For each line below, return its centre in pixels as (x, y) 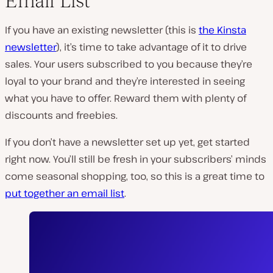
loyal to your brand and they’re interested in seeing (125, 81)
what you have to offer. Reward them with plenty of (126, 98)
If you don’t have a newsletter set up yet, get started (127, 142)
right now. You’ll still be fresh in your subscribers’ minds (136, 159)
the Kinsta (222, 30)
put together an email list (65, 193)
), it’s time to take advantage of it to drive (151, 47)
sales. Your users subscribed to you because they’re (129, 64)
